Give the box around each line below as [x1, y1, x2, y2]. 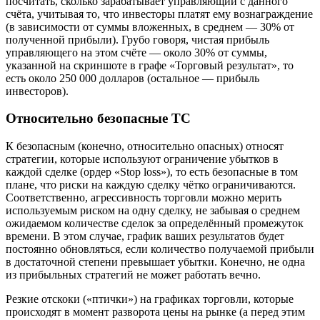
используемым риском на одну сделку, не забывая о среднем [6, 204, 300, 217]
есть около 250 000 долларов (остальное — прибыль [6, 71, 259, 84]
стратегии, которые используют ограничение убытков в [6, 153, 279, 166]
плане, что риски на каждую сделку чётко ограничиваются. [6, 179, 296, 191]
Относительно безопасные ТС [6, 111, 191, 126]
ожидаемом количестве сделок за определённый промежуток [6, 217, 304, 230]
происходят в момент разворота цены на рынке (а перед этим [6, 306, 305, 319]
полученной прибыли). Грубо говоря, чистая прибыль [6, 33, 269, 46]
